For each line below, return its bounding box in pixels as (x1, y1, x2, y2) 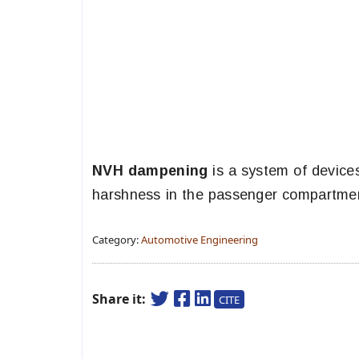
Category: (92, 232, 141, 247)
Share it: (92, 290, 149, 308)
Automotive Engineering (141, 232, 258, 247)
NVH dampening (92, 163, 213, 179)
